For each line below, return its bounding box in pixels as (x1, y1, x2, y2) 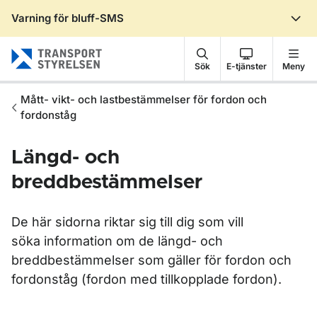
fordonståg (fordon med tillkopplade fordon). (11, 272, 282, 287)
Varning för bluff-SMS (11, 11, 124, 25)
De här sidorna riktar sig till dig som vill (11, 214, 243, 229)
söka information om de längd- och (11, 234, 223, 248)
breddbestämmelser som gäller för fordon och (11, 253, 292, 267)
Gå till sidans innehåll (30, 23, 142, 38)
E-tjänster (226, 60, 267, 71)
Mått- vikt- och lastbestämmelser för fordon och (21, 93, 267, 106)
